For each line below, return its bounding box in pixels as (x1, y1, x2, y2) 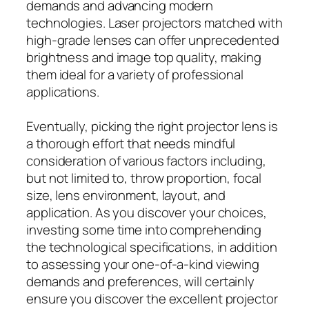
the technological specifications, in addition (26, 237, 277, 256)
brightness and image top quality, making (26, 48, 261, 66)
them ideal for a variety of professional (26, 65, 243, 83)
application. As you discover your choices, (26, 203, 267, 221)
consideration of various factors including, (26, 151, 266, 170)
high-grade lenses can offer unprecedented (26, 30, 279, 49)
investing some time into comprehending (26, 220, 262, 239)
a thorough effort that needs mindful (26, 134, 236, 152)
